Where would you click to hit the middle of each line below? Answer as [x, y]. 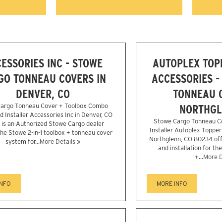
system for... [22, 142]
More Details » [60, 142]
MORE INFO [172, 184]
